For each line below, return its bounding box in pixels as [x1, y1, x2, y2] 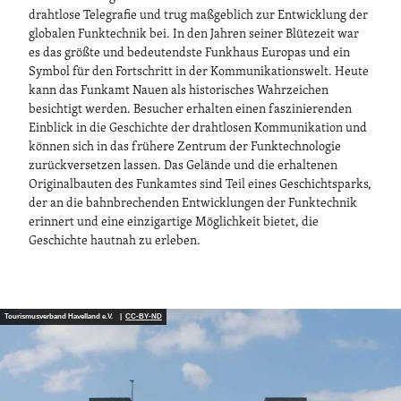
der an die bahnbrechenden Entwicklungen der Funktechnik [29, 196, 357, 212]
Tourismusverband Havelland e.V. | [4, 311, 125, 320]
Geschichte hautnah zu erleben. [29, 234, 200, 250]
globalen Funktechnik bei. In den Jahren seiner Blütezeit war [29, 27, 359, 43]
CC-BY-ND [125, 311, 162, 320]
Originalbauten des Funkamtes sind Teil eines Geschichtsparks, [29, 177, 371, 193]
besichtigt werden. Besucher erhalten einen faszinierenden [29, 102, 352, 118]
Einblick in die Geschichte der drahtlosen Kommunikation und [29, 121, 367, 137]
